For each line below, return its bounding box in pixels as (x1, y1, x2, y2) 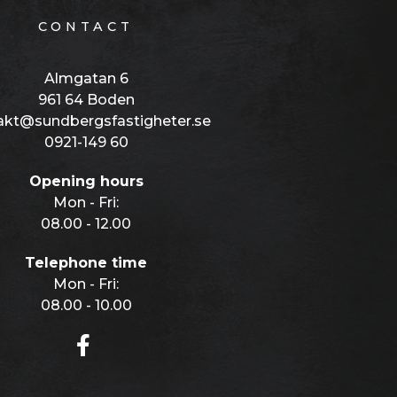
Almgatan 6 (43, 69, 128, 87)
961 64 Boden (37, 90, 135, 108)
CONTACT (38, 18, 134, 35)
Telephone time (25, 253, 147, 271)
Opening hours (28, 172, 144, 190)
